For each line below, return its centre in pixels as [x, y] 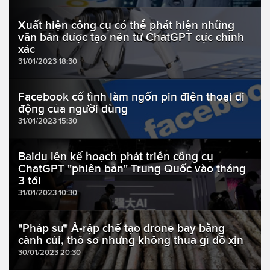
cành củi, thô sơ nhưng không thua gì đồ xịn [131, 240]
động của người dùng [73, 109]
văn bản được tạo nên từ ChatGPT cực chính [131, 37]
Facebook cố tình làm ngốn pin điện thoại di [131, 97]
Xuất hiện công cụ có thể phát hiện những [126, 25]
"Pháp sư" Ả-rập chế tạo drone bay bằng [121, 228]
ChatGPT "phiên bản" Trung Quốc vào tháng [132, 169]
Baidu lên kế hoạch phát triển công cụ [116, 157]
